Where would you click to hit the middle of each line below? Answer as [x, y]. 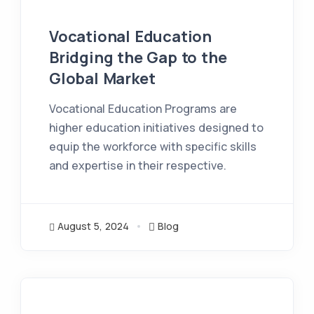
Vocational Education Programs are [143, 109]
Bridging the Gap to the [138, 57]
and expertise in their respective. [138, 165]
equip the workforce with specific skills [153, 146]
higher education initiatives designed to [156, 128]
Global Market [102, 78]
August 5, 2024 [93, 226]
